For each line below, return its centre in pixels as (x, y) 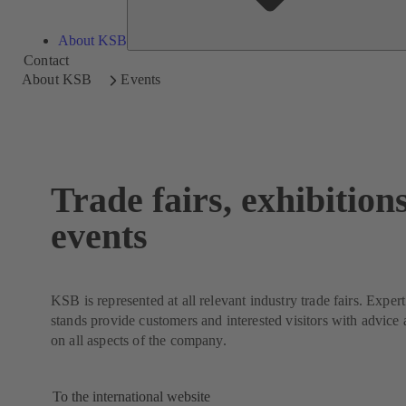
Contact (47, 60)
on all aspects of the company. (139, 340)
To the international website (131, 396)
